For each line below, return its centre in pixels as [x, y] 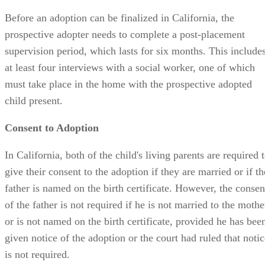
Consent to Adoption [52, 90]
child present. [34, 63]
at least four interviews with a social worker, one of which [130, 30]
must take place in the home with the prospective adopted [128, 46]
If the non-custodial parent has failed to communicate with [130, 244]
